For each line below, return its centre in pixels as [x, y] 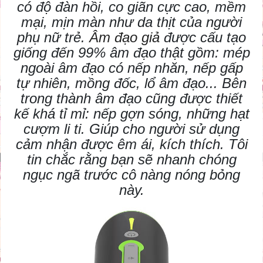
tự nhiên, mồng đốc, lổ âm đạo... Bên [131, 83]
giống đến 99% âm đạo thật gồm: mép [131, 53]
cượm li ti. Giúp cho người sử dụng [131, 129]
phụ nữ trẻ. [53, 38]
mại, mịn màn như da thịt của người [131, 22]
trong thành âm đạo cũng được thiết [131, 99]
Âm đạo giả [124, 38]
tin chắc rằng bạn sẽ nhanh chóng [131, 160]
